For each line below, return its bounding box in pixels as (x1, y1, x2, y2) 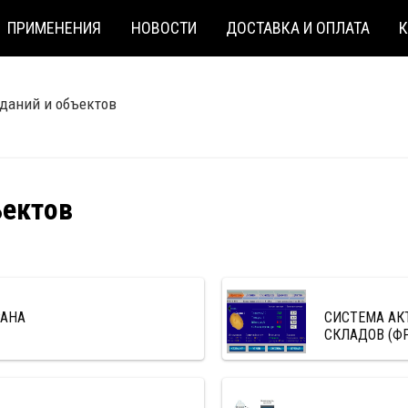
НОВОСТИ (130, 17, 197, 37)
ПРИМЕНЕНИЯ (7, 17, 102, 37)
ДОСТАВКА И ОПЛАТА (226, 17, 371, 37)
